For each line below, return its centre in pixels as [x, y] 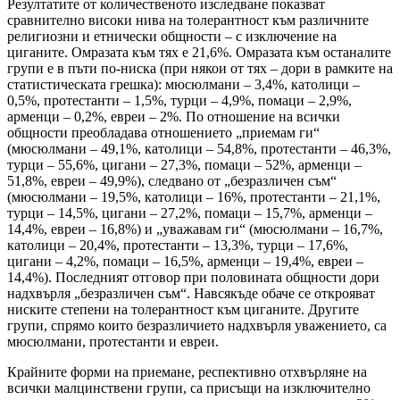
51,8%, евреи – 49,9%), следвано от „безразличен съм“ [172, 181]
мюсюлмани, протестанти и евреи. [113, 342]
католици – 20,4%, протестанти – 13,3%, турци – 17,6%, [178, 246]
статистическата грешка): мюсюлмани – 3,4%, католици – [183, 85]
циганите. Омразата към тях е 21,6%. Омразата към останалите [199, 53]
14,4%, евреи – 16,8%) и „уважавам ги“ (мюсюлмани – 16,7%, [195, 229]
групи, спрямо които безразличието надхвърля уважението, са [197, 326]
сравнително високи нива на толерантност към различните [188, 21]
